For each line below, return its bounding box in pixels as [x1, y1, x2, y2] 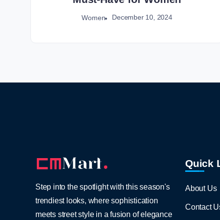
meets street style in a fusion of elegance [35, 210, 172, 219]
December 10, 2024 [112, 13, 172, 22]
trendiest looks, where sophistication [35, 196, 158, 205]
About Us [185, 184, 217, 192]
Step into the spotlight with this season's [35, 182, 170, 191]
